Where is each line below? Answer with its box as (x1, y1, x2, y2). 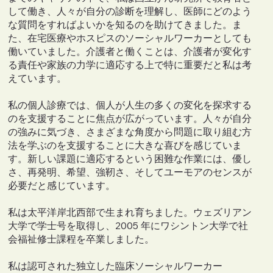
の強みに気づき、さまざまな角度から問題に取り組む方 (8, 126, 252, 138)
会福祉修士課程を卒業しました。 (8, 233, 155, 246)
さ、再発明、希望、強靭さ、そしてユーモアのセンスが (8, 166, 252, 179)
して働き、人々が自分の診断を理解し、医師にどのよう (8, 5, 252, 18)
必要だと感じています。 (8, 179, 116, 192)
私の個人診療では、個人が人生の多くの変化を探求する (8, 99, 252, 112)
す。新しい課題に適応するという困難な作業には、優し (8, 152, 252, 165)
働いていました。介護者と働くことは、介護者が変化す (8, 45, 252, 58)
